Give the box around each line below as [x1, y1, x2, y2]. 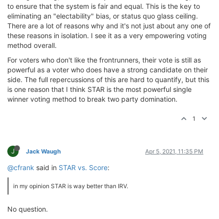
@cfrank [7, 163, 34, 172]
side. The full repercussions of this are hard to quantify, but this [7, 75, 209, 84]
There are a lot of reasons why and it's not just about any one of [7, 22, 211, 30]
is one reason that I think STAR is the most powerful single [7, 85, 192, 93]
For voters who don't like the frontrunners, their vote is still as [7, 56, 201, 64]
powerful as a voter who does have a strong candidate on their [7, 66, 208, 74]
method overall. [7, 41, 57, 49]
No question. [7, 205, 48, 213]
